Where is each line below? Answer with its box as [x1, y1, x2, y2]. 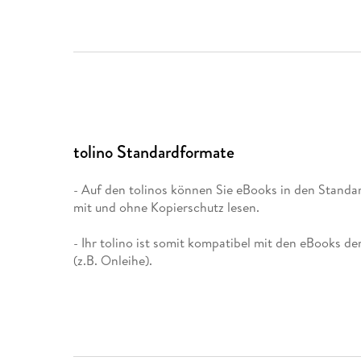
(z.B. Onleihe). [73, 251, 153, 269]
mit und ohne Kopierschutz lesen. [73, 197, 260, 216]
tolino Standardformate [73, 139, 235, 165]
